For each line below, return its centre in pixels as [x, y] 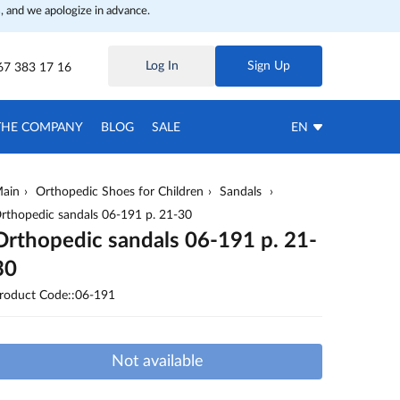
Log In [162, 66]
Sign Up [269, 66]
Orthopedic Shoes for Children [120, 192]
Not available [157, 362]
